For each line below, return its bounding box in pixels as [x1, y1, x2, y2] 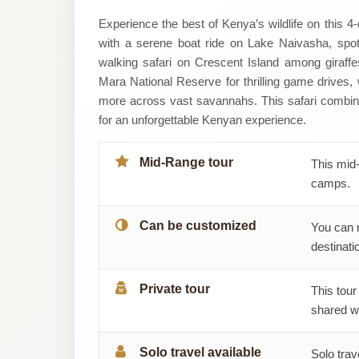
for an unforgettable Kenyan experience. [99, 112, 306, 127]
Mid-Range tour [139, 155, 233, 169]
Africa [85, 42, 154, 69]
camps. [311, 175, 350, 190]
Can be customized [139, 218, 256, 232]
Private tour [139, 281, 210, 296]
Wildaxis [85, 6, 182, 33]
